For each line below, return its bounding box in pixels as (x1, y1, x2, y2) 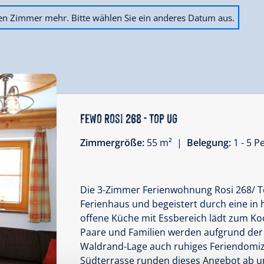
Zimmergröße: (80, 136, 147, 150)
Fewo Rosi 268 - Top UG (80, 109, 177, 127)
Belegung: (186, 136, 233, 150)
